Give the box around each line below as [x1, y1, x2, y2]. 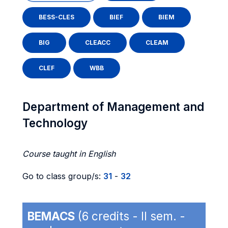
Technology [22, 116, 88, 130]
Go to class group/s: [22, 171, 103, 181]
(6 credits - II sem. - [75, 209, 185, 223]
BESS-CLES [39, 13, 74, 21]
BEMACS [27, 209, 75, 223]
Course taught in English [22, 149, 116, 159]
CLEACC [85, 39, 110, 46]
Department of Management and [22, 100, 204, 113]
